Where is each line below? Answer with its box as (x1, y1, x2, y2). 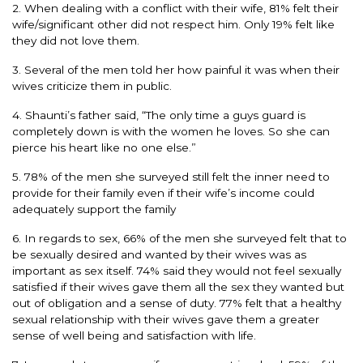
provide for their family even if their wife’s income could (12, 186, 314, 199)
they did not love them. (12, 33, 139, 47)
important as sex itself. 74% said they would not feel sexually (12, 263, 341, 277)
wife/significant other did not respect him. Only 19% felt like (12, 17, 335, 31)
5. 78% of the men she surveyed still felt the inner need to (12, 169, 330, 183)
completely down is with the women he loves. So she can (12, 124, 330, 138)
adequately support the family (12, 202, 176, 216)
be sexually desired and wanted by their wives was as (12, 247, 306, 261)
